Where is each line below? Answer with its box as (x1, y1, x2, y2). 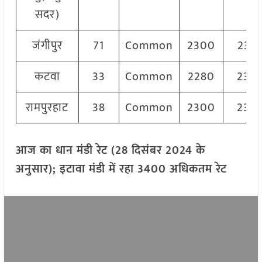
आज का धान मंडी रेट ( (15, 140, 115, 161)
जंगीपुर (32, 36, 63, 56)
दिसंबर (131, 140, 166, 161)
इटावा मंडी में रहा (59, 159, 134, 180)
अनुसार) (15, 159, 53, 180)
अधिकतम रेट (169, 159, 227, 180)
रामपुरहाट (26, 98, 69, 118)
